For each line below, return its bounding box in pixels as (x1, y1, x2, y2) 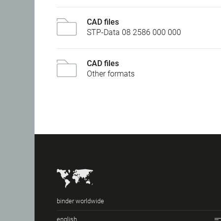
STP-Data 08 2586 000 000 (87, 28, 181, 37)
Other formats (87, 69, 135, 79)
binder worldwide (57, 197, 104, 205)
